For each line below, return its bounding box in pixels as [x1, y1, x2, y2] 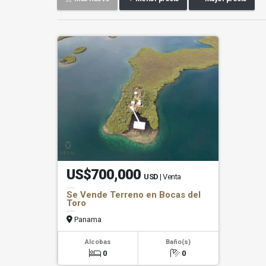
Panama [72, 214, 102, 224]
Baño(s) [166, 237, 191, 246]
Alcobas [84, 237, 111, 246]
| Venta [160, 172, 181, 181]
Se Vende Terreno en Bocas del [66, 189, 201, 200]
